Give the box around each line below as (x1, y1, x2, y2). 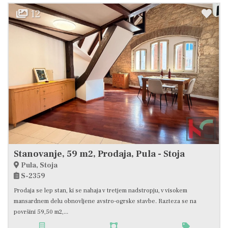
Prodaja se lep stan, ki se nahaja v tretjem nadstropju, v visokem (14, 186, 187, 194)
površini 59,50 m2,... (14, 208, 68, 216)
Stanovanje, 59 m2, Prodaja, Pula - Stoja (14, 148, 185, 160)
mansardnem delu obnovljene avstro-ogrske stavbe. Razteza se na (14, 197, 196, 205)
